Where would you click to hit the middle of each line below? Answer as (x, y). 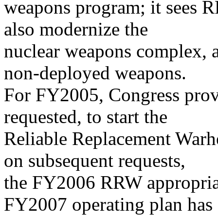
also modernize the (76, 29)
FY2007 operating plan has (108, 204)
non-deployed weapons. (95, 73)
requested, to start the (86, 117)
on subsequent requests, (95, 160)
